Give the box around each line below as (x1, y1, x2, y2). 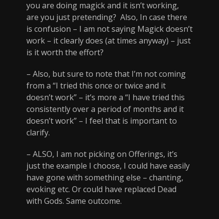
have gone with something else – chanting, (26, 172, 183, 183)
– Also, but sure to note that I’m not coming (26, 68, 186, 80)
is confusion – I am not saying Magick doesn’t (26, 23, 193, 35)
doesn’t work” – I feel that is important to (26, 115, 177, 127)
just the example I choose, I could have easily (26, 160, 190, 172)
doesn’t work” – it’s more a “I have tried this (26, 92, 185, 103)
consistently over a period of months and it (26, 104, 184, 115)
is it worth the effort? (26, 47, 104, 58)
